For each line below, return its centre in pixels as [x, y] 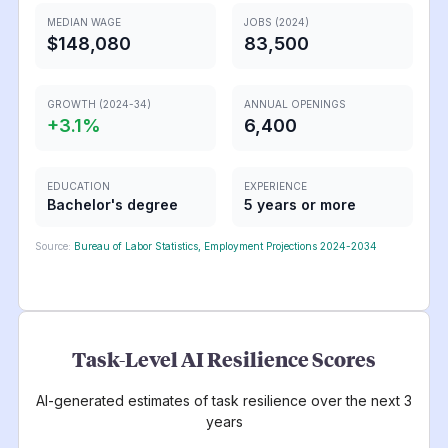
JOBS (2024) [276, 21]
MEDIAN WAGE [83, 21]
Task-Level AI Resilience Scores [224, 358]
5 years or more [300, 204]
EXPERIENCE [275, 185]
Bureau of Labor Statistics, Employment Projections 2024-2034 [225, 245]
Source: [52, 245]
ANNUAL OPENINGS [295, 103]
